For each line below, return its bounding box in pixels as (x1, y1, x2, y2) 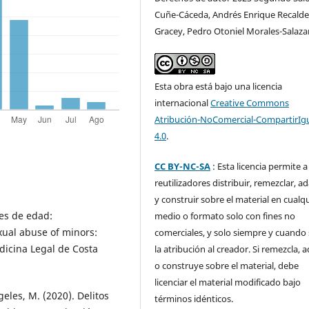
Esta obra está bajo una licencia (154, 79, 283, 92)
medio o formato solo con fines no (154, 209, 296, 222)
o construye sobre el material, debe (154, 259, 299, 272)
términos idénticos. (154, 292, 236, 305)
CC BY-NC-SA (154, 159, 211, 172)
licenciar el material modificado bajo (154, 275, 301, 288)
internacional (154, 96, 211, 109)
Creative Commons (210, 96, 290, 109)
